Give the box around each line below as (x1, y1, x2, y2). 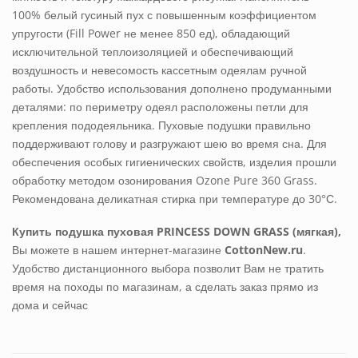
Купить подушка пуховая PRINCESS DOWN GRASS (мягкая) (12, 224, 338, 240)
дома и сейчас (12, 297, 88, 313)
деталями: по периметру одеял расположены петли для (12, 98, 308, 114)
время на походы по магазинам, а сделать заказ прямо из (12, 279, 318, 295)
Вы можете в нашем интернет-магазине (12, 242, 225, 258)
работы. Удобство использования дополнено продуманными (12, 80, 332, 96)
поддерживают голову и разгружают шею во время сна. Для (12, 135, 327, 151)
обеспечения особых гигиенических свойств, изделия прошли (12, 153, 336, 169)
